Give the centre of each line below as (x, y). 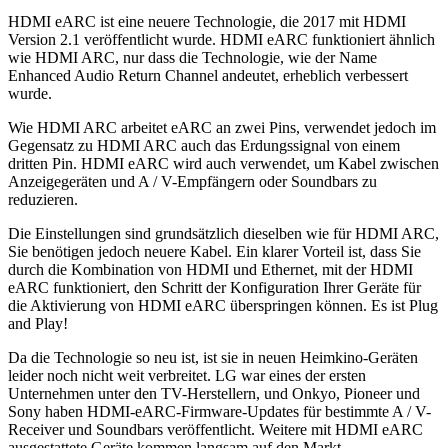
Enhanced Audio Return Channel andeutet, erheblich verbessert (208, 75)
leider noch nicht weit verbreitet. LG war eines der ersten (187, 375)
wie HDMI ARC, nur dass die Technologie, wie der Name (192, 57)
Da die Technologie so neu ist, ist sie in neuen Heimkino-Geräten (213, 357)
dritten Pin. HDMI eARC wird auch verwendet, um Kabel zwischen (223, 163)
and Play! (38, 323)
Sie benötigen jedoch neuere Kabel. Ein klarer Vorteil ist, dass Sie (214, 251)
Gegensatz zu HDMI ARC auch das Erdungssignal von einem (204, 145)
